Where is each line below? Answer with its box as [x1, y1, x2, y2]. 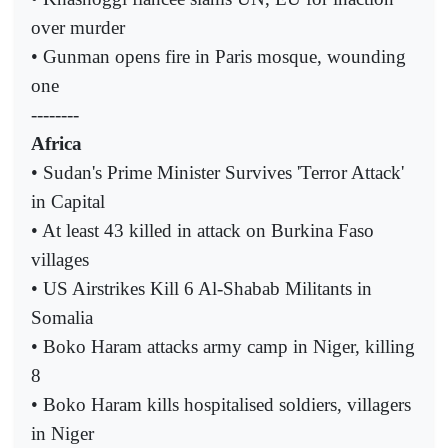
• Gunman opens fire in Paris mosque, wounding [31, 45, 406, 67]
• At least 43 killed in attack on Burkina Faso [31, 219, 374, 241]
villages [31, 248, 89, 270]
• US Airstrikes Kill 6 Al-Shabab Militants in [31, 277, 372, 299]
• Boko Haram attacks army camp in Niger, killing [31, 335, 415, 357]
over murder [31, 16, 125, 38]
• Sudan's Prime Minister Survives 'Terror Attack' [31, 161, 404, 183]
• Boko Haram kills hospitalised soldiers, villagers [31, 393, 411, 415]
